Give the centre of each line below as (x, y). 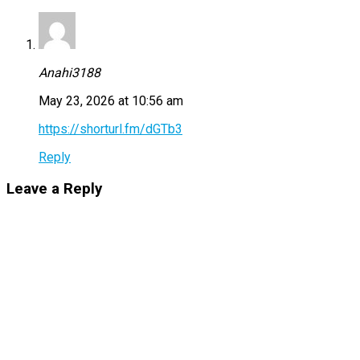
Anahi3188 (70, 73)
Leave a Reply (54, 189)
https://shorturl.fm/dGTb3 (110, 129)
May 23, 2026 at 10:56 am (111, 101)
